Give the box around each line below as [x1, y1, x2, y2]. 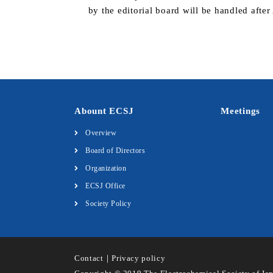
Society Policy [85, 199, 131, 208]
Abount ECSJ [74, 106, 134, 116]
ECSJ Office [85, 182, 126, 190]
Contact [74, 253, 104, 263]
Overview [85, 129, 116, 137]
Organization [85, 164, 126, 172]
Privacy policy [112, 253, 166, 263]
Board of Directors [85, 146, 145, 155]
